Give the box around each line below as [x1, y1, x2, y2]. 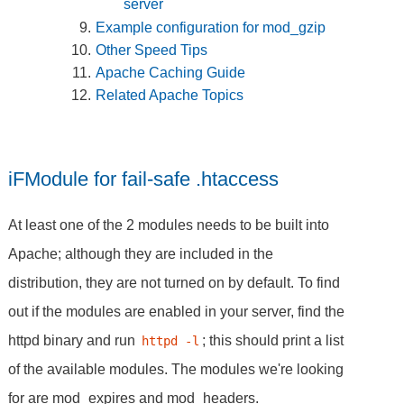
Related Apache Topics [96, 87, 244, 104]
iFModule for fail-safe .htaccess [8, 167, 280, 190]
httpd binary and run [8, 333, 140, 349]
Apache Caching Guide [96, 65, 246, 81]
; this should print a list [201, 333, 344, 349]
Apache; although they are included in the [8, 246, 274, 262]
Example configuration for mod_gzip [96, 19, 326, 35]
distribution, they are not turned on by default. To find [8, 275, 341, 291]
